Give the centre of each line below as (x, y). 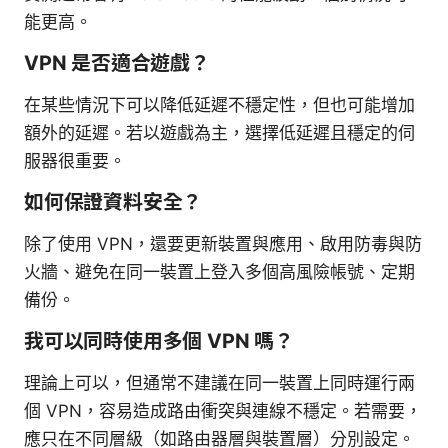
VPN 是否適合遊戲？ (117, 62)
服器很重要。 (75, 160)
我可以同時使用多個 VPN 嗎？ (159, 340)
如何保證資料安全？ (113, 201)
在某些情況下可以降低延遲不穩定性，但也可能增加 (219, 104)
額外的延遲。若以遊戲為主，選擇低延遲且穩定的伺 (219, 132)
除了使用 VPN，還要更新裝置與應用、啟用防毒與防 (223, 243)
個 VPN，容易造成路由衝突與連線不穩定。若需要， (223, 410)
